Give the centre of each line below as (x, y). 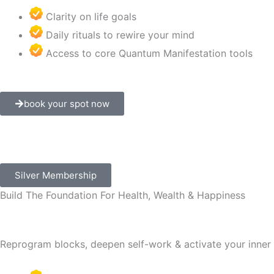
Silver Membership (56, 175)
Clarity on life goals (91, 17)
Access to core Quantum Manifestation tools (149, 53)
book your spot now (67, 104)
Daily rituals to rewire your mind (120, 35)
